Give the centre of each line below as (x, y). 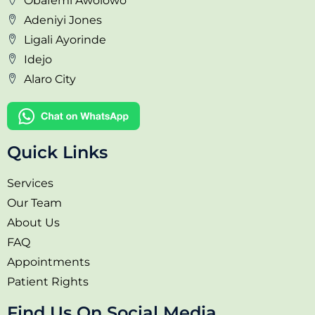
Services (30, 184)
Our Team (34, 203)
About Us (33, 223)
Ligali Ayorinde (65, 40)
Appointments (49, 262)
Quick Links (57, 153)
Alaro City (50, 79)
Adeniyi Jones (63, 20)
